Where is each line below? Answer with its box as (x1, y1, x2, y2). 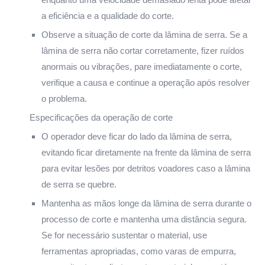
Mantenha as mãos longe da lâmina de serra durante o (41, 198, 251, 208)
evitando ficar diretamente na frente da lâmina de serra (41, 147, 251, 157)
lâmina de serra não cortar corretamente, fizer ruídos (41, 45, 244, 56)
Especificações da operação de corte (30, 112, 173, 122)
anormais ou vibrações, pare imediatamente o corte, (41, 61, 242, 72)
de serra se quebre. (41, 179, 117, 189)
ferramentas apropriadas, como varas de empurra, (41, 245, 236, 256)
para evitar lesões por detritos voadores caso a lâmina (41, 163, 250, 173)
